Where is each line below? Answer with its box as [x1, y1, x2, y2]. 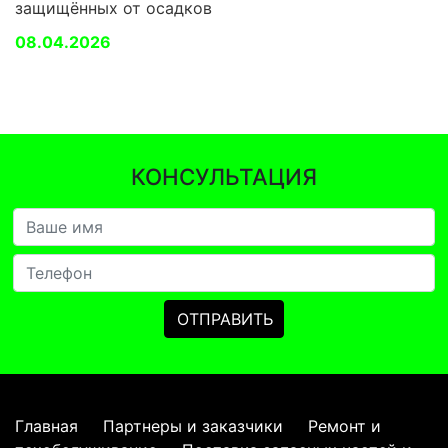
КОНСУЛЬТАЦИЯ [131, 162, 317, 190]
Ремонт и [308, 415, 381, 436]
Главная [15, 415, 78, 436]
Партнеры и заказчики [103, 415, 283, 436]
